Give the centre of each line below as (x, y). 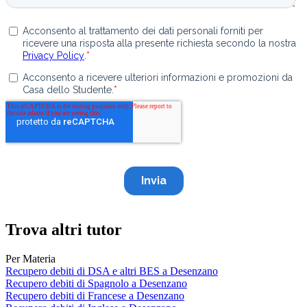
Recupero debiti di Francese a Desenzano (95, 295)
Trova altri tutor (64, 229)
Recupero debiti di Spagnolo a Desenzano (96, 283)
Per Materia (30, 258)
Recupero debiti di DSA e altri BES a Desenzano (112, 271)
